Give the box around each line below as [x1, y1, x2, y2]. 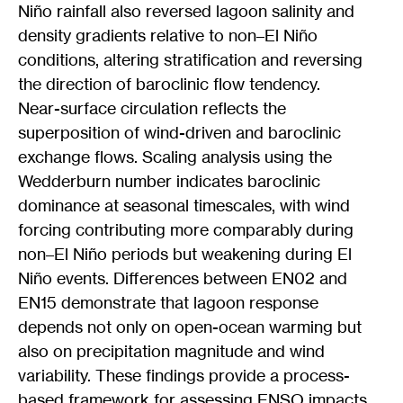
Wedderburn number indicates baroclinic [18, 171, 320, 192]
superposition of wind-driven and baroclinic [18, 122, 341, 143]
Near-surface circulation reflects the [18, 98, 286, 119]
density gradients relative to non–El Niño [18, 25, 318, 46]
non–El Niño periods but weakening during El [18, 244, 352, 264]
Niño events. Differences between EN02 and [18, 268, 347, 289]
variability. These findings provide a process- [18, 365, 350, 386]
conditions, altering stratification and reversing [18, 49, 363, 70]
